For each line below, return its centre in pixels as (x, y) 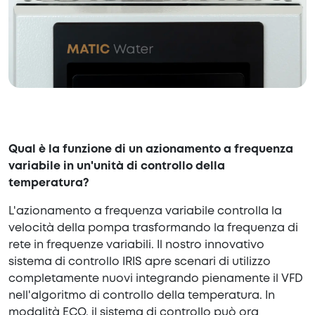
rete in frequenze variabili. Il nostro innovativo (136, 245)
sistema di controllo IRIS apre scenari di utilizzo (140, 262)
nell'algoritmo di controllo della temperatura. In (142, 296)
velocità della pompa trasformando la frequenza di (153, 229)
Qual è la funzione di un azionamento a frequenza (151, 150)
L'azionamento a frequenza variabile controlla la (145, 212)
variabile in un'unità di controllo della (117, 167)
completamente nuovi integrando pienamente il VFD (156, 279)
